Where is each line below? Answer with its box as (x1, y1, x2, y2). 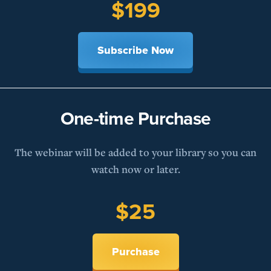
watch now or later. (91, 162, 180, 177)
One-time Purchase (60, 105, 211, 132)
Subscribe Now (97, 42, 174, 59)
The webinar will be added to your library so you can (15, 145, 256, 160)
